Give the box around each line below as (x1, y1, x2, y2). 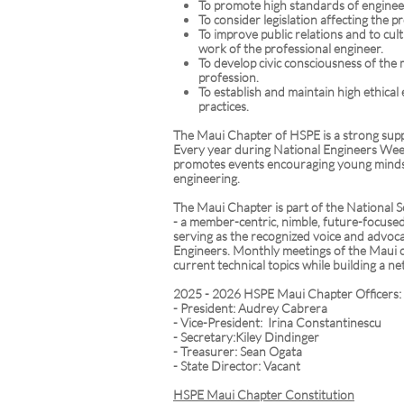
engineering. (173, 170, 240, 186)
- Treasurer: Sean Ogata (173, 344, 302, 359)
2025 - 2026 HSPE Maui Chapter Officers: (173, 286, 401, 301)
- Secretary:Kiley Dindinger (173, 329, 319, 344)
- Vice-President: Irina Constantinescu (173, 315, 381, 330)
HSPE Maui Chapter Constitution (173, 387, 354, 402)
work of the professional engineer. (198, 41, 383, 56)
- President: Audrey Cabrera (173, 300, 327, 316)
